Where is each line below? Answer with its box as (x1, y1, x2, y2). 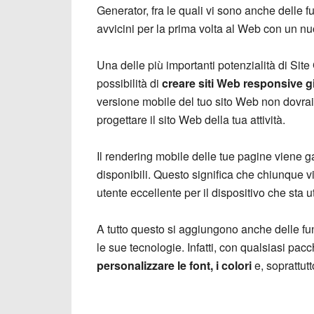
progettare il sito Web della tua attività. (97, 111, 285, 128)
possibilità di (97, 75, 162, 91)
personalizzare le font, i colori (97, 257, 252, 273)
